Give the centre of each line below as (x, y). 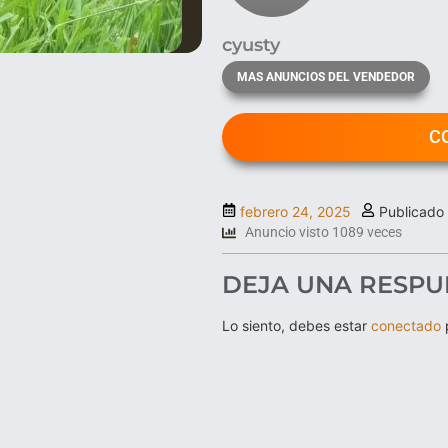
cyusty (251, 45)
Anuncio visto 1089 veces (323, 232)
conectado (406, 325)
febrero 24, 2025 (295, 211)
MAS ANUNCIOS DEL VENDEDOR (326, 77)
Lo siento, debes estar (296, 325)
